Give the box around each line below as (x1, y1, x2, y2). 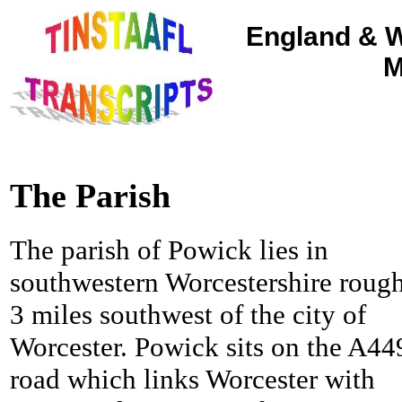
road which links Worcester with (10, 363, 375, 396)
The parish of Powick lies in (10, 234, 328, 267)
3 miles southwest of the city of (10, 299, 366, 331)
